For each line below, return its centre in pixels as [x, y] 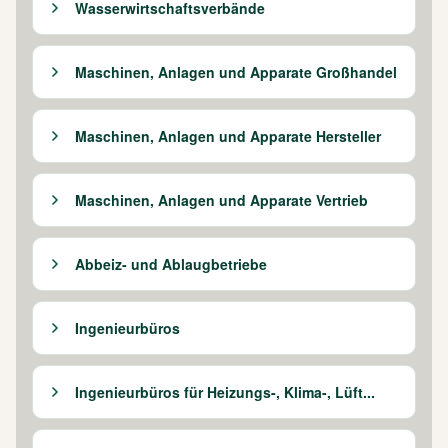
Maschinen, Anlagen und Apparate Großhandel [236, 71]
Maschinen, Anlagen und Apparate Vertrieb [221, 199]
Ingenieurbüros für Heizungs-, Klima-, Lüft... [225, 391]
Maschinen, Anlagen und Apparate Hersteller [228, 135]
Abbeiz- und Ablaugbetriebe [171, 263]
